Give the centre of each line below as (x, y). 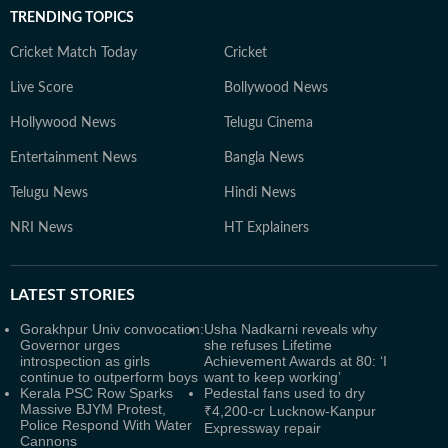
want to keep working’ (272, 376)
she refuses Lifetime (268, 344)
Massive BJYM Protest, (93, 408)
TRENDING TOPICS (72, 17)
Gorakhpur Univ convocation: (112, 328)
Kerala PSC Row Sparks (96, 392)
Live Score (41, 87)
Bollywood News (276, 87)
